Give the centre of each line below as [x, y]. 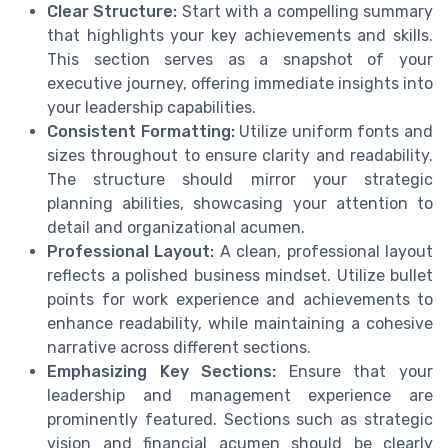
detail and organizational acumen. [176, 228]
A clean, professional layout [324, 252]
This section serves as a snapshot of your [240, 60]
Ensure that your [355, 372]
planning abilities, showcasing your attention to [240, 204]
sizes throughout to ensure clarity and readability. [240, 156]
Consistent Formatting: [141, 132]
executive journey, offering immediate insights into [240, 84]
